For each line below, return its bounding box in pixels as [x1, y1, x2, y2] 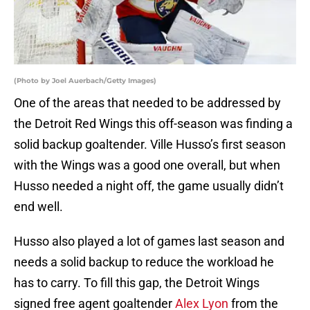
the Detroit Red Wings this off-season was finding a [14, 116, 293, 131]
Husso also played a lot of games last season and [14, 234, 284, 249]
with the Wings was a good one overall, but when [14, 158, 280, 173]
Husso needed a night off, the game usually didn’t [14, 179, 284, 194]
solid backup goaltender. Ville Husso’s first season [14, 137, 286, 152]
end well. [14, 199, 63, 215]
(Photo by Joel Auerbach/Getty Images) [14, 76, 156, 86]
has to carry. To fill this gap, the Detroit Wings [14, 275, 259, 291]
